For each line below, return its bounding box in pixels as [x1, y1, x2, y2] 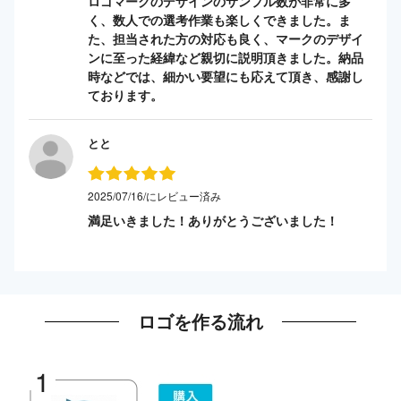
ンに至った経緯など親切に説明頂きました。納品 [88, 47, 363, 66]
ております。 [88, 85, 163, 104]
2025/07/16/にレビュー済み [88, 187, 221, 203]
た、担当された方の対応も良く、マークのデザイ [88, 29, 363, 47]
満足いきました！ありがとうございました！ [88, 210, 338, 229]
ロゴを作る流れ [138, 308, 263, 335]
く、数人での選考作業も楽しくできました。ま [88, 10, 351, 29]
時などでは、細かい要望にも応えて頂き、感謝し [88, 66, 363, 85]
